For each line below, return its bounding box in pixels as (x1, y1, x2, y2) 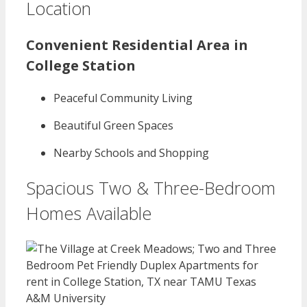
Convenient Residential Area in (26, 36, 248, 55)
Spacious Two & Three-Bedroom (26, 176, 275, 200)
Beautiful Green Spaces (53, 118, 173, 134)
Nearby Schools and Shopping (53, 145, 209, 161)
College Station (26, 56, 136, 75)
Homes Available (26, 201, 151, 225)
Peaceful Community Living (53, 90, 193, 106)
